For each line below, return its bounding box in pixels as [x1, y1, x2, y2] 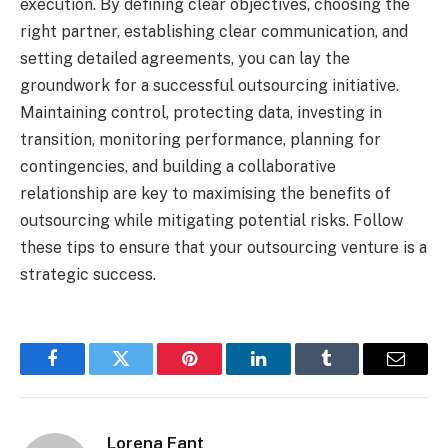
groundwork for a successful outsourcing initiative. [20, 75, 399, 95]
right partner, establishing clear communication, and [20, 21, 408, 41]
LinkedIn [256, 364, 323, 383]
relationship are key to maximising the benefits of [20, 183, 391, 203]
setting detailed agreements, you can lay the [20, 48, 350, 68]
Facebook [50, 364, 121, 383]
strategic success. [20, 264, 156, 284]
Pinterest [188, 364, 252, 383]
